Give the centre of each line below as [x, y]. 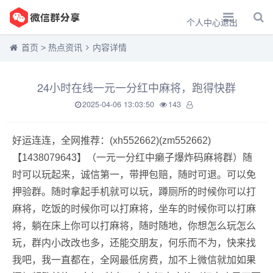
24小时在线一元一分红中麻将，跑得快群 [136, 87]
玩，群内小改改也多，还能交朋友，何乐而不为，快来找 [134, 243]
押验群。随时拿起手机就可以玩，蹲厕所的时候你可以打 [134, 192]
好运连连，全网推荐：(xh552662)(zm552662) [112, 140]
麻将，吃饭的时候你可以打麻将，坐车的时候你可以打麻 [134, 209]
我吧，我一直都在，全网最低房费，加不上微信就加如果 [134, 260]
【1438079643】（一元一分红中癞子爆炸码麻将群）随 [132, 158]
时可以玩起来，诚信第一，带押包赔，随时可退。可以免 [134, 175]
